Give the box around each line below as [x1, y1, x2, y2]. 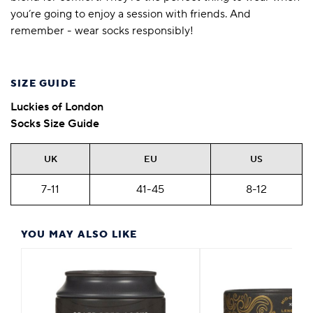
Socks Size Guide [10, 117, 99, 131]
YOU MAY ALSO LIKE [21, 228, 138, 242]
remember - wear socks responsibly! [10, 24, 194, 38]
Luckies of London [10, 100, 103, 115]
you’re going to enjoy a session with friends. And [10, 7, 251, 22]
